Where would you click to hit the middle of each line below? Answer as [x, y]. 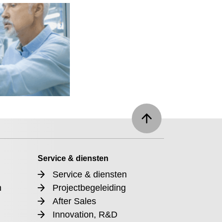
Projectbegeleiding [89, 188]
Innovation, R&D [85, 215]
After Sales [74, 201]
